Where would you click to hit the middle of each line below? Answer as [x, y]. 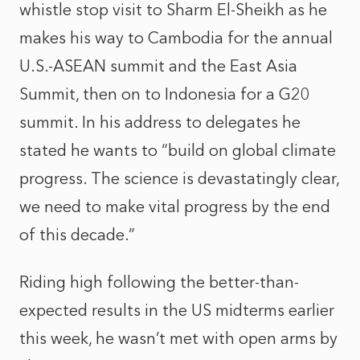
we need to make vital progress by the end [175, 207]
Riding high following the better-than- [159, 282]
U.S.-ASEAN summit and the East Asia [158, 66]
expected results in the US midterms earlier [177, 310]
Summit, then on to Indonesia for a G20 [165, 94]
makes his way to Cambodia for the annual [176, 38]
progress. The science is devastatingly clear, [179, 178]
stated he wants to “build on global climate [178, 150]
